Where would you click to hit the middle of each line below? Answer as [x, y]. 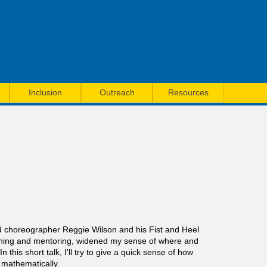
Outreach [117, 92]
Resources [188, 92]
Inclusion [45, 92]
